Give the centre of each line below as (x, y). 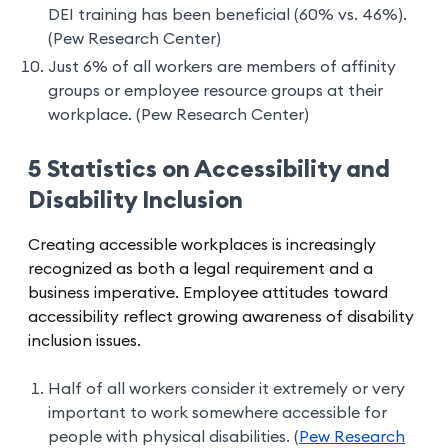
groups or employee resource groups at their (215, 91)
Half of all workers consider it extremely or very (226, 389)
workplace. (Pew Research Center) (178, 115)
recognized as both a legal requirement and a (200, 269)
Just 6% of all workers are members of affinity (222, 67)
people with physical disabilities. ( (173, 437)
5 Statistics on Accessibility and (209, 170)
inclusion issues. (84, 341)
